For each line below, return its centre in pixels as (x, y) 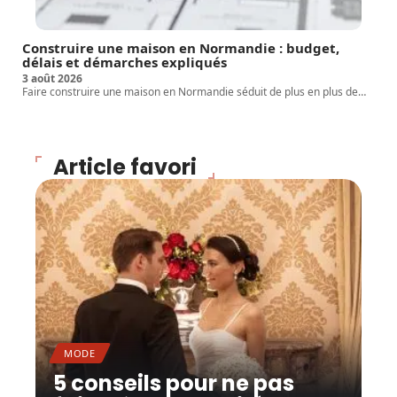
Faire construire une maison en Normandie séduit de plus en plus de (190, 91)
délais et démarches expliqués (125, 62)
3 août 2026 (52, 78)
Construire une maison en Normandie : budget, (181, 47)
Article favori (125, 167)
